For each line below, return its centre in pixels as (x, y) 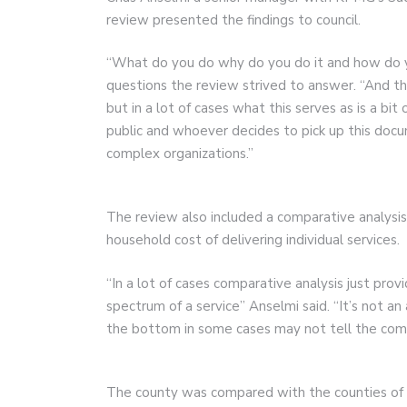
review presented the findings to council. (233, 20)
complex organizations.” (180, 154)
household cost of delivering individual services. (253, 240)
